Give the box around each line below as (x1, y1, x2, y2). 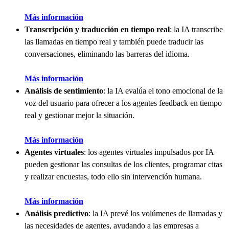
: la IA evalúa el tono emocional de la (103, 86, 223, 95)
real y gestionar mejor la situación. (25, 110, 134, 120)
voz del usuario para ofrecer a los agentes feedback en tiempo (25, 98, 222, 107)
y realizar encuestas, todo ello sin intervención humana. (25, 172, 202, 181)
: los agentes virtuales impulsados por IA (84, 147, 214, 156)
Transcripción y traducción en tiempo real (25, 25, 170, 34)
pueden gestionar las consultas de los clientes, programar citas (25, 159, 222, 169)
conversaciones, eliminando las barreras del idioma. (25, 49, 190, 58)
